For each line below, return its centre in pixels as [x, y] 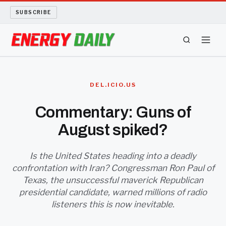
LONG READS [39, 154]
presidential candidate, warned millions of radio [113, 192]
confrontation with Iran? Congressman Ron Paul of [113, 168]
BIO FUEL [31, 128]
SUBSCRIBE [34, 12]
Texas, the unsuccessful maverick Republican [113, 180]
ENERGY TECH [41, 75]
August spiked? [113, 130]
